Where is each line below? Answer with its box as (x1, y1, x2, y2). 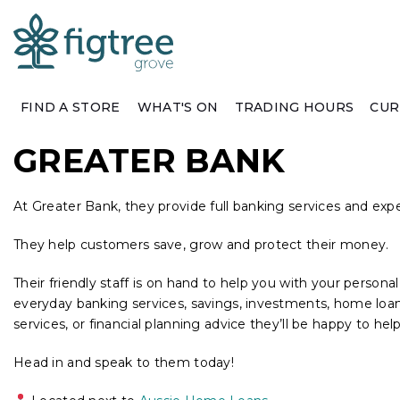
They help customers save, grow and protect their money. (13, 237, 389, 253)
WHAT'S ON (137, 99, 219, 115)
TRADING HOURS (234, 99, 354, 115)
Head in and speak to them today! (13, 354, 234, 371)
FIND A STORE (21, 99, 121, 115)
